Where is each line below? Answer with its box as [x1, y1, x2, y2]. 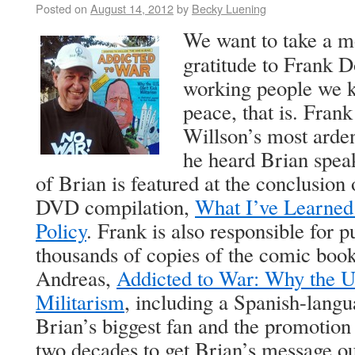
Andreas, [36, 264, 116, 292]
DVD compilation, [36, 193, 195, 221]
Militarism [36, 288, 124, 316]
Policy [36, 216, 86, 245]
